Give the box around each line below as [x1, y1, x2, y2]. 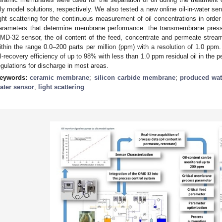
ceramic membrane [30, 73, 90, 81]
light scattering [38, 83, 84, 91]
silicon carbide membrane [94, 73, 175, 81]
